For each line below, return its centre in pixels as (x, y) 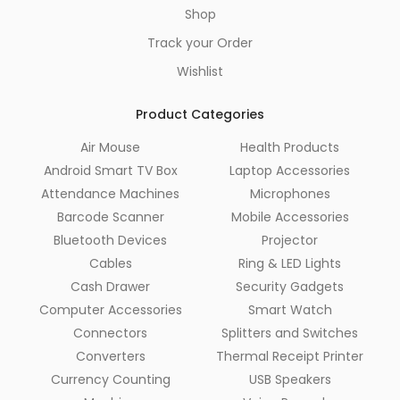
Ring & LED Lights (290, 264)
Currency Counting (110, 380)
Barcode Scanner (110, 217)
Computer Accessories (110, 310)
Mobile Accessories (290, 217)
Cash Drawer (110, 287)
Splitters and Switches (290, 333)
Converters (110, 357)
